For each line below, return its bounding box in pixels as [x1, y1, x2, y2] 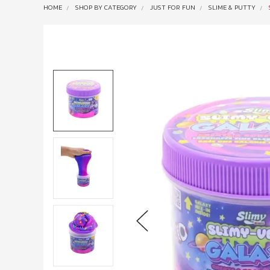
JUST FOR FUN [150, 2, 195, 12]
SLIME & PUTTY [209, 2, 256, 12]
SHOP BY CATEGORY [75, 2, 137, 12]
